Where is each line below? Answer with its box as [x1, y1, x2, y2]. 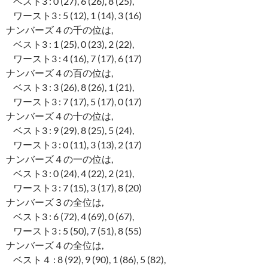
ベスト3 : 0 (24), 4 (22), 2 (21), [6, 167, 134, 179]
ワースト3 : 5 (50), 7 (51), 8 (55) [6, 225, 142, 237]
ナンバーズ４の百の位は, [6, 67, 113, 79]
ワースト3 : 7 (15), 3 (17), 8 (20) [6, 182, 142, 194]
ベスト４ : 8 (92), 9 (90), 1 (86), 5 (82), [6, 254, 166, 266]
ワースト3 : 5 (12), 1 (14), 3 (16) [6, 10, 142, 22]
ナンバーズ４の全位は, [6, 239, 103, 251]
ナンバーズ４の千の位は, [6, 24, 113, 36]
